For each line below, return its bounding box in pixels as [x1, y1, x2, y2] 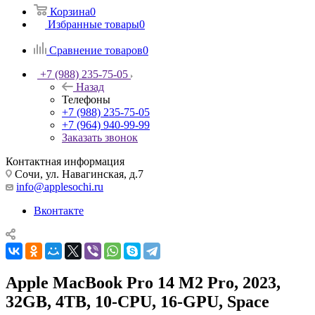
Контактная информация [6, 155, 124, 167]
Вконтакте [34, 204, 84, 217]
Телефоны [62, 93, 110, 105]
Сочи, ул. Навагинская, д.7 [12, 167, 143, 180]
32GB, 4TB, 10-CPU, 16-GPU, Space [6, 292, 269, 311]
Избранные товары [48, 18, 139, 30]
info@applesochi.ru [16, 180, 103, 193]
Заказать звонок [62, 131, 138, 143]
